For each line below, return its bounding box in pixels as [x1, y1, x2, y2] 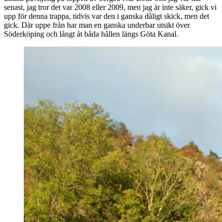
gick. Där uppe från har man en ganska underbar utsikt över [4, 20, 190, 29]
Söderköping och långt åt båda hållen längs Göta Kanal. [4, 29, 178, 38]
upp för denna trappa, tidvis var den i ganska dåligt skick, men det [4, 11, 209, 20]
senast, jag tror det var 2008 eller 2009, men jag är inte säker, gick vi [4, 2, 217, 11]
